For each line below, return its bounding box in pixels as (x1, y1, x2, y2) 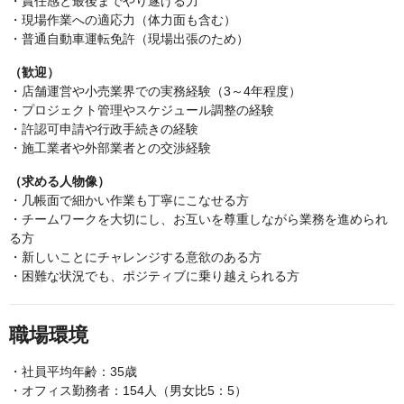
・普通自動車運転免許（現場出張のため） (9, 32, 249, 47)
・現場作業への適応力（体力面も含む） (9, 13, 236, 28)
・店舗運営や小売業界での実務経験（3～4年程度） (9, 84, 301, 99)
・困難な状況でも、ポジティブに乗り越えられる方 (9, 269, 299, 284)
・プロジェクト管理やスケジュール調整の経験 (9, 103, 274, 118)
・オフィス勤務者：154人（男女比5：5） (9, 383, 247, 399)
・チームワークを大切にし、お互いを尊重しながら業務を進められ (9, 212, 388, 227)
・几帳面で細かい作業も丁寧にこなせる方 (9, 193, 249, 208)
